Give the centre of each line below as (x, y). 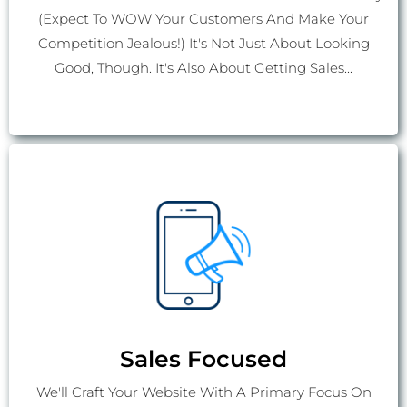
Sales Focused (203, 359)
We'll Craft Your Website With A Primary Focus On (203, 392)
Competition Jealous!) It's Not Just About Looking (203, 44)
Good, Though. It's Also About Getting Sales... (203, 68)
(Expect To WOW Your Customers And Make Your (203, 19)
